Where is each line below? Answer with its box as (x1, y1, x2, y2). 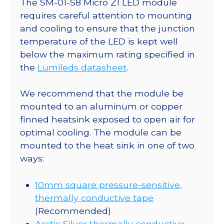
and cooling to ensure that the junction (20, 23, 195, 34)
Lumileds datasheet (37, 62, 126, 73)
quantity (105, 124, 142, 135)
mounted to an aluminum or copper (20, 101, 182, 112)
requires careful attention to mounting (20, 10, 192, 21)
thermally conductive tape (35, 192, 153, 203)
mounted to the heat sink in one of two (20, 140, 194, 151)
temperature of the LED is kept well (20, 36, 178, 47)
